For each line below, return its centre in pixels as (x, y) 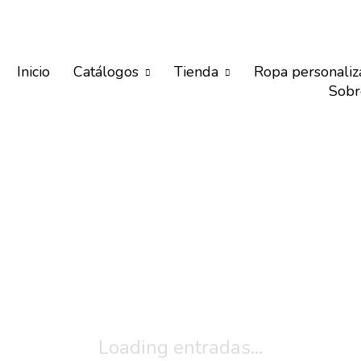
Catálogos (106, 71)
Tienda (196, 71)
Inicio (33, 71)
